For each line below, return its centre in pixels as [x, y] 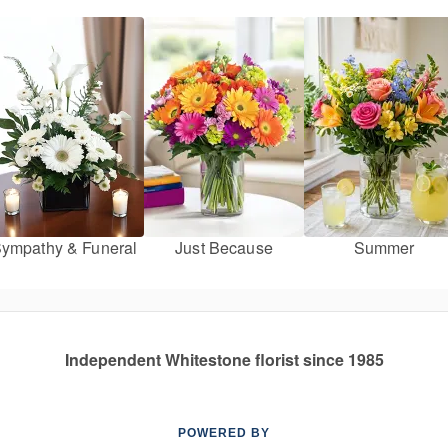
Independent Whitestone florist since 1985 [224, 360]
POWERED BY [224, 433]
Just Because [224, 248]
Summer [384, 248]
